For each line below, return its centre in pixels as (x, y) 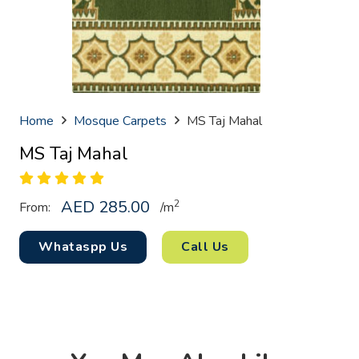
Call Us (205, 246)
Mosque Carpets (121, 121)
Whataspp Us (83, 246)
